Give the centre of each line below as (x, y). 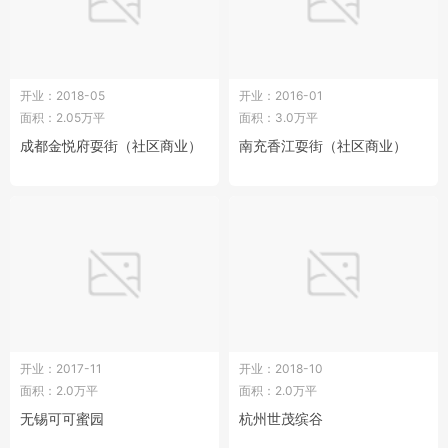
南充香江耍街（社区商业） (323, 145)
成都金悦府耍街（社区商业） (111, 145)
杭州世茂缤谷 (281, 419)
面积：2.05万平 (62, 117)
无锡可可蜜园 (62, 419)
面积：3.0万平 (278, 117)
